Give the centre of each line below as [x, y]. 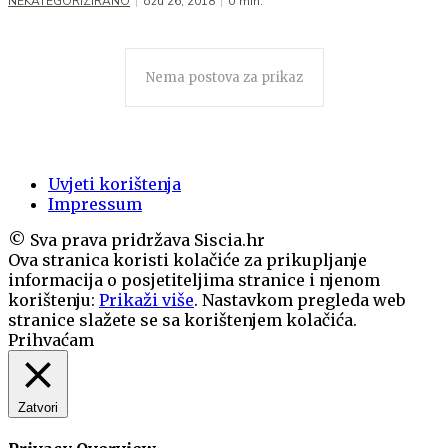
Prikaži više [146, 299]
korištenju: [53, 299]
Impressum [95, 203]
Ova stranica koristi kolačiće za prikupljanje [187, 259]
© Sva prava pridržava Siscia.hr [136, 239]
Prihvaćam [51, 339]
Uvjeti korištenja [114, 183]
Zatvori [38, 407]
